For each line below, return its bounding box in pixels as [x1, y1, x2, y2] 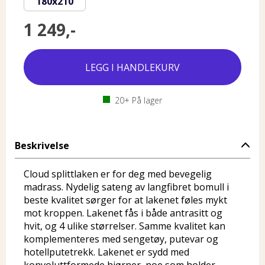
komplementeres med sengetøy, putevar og [24, 232, 218, 245]
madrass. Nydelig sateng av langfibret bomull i [24, 180, 229, 193]
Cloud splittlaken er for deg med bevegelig [24, 167, 212, 180]
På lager [130, 95, 162, 106]
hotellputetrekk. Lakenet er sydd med [24, 245, 189, 258]
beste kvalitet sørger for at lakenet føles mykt [24, 193, 227, 206]
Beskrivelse [15, 139, 69, 152]
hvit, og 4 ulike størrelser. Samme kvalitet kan [24, 219, 225, 232]
